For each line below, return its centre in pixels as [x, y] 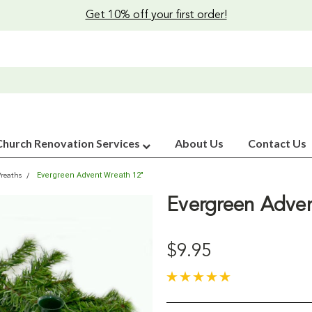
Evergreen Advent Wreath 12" [90, 175]
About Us [199, 143]
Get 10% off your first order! [156, 15]
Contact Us [277, 143]
